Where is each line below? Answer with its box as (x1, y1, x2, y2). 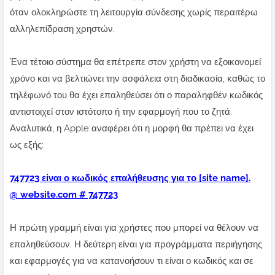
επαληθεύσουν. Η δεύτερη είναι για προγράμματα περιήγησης (10, 239, 262, 250)
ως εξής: (10, 139, 44, 151)
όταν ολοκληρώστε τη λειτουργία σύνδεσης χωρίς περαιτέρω (10, 7, 258, 18)
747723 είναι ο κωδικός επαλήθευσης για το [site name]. (10, 172, 250, 184)
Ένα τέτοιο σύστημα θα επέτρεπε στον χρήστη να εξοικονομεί (10, 56, 261, 68)
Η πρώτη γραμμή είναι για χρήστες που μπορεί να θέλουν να (10, 222, 258, 234)
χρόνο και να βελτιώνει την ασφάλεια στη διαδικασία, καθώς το (10, 73, 265, 85)
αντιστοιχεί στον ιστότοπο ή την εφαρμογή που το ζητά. (10, 106, 232, 118)
